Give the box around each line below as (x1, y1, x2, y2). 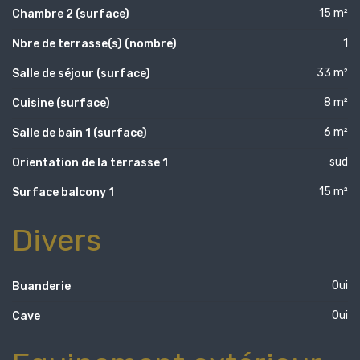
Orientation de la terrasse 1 (12, 155, 168, 170)
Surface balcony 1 (12, 185, 114, 199)
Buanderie (12, 279, 71, 293)
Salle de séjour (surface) (12, 66, 150, 80)
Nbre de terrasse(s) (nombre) (12, 36, 177, 51)
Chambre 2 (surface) (12, 6, 129, 21)
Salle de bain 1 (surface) (12, 125, 147, 140)
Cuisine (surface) (12, 96, 110, 110)
